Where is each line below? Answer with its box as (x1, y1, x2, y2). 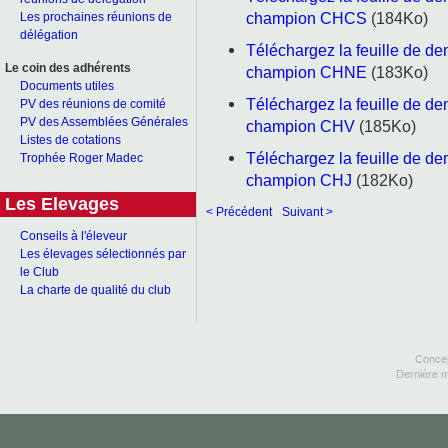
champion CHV (246, 116, 355, 135)
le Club (20, 265, 59, 279)
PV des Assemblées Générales (20, 115, 188, 129)
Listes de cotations (20, 133, 121, 147)
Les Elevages (5, 194, 119, 214)
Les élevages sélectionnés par (20, 247, 186, 261)
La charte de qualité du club (20, 283, 171, 297)
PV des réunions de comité (20, 97, 166, 111)
